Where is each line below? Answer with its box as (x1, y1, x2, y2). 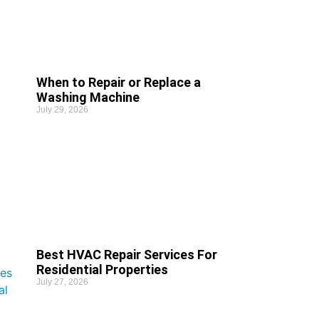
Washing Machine (36, 90, 140, 105)
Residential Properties (36, 261, 168, 277)
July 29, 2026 (36, 105, 88, 115)
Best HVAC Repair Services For (36, 246, 217, 262)
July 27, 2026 (36, 276, 88, 287)
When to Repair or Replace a (36, 75, 201, 90)
